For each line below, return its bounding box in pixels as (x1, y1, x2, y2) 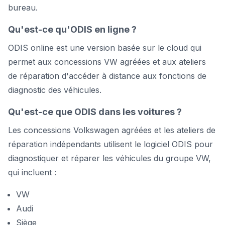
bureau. (8, 2, 38, 13)
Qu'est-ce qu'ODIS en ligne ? (8, 24, 137, 35)
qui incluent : (8, 167, 56, 177)
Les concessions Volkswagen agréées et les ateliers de (8, 125, 215, 135)
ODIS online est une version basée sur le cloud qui (8, 42, 201, 53)
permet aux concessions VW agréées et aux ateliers (8, 56, 206, 67)
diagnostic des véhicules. (8, 84, 101, 95)
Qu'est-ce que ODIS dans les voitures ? (8, 106, 182, 117)
